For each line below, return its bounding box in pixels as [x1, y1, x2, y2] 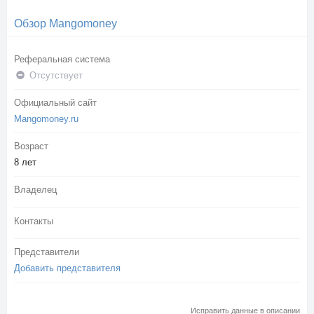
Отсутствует [27, 69, 83, 81]
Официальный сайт [14, 97, 97, 108]
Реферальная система [14, 53, 110, 64]
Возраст [14, 141, 48, 152]
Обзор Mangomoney [14, 16, 117, 29]
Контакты [14, 215, 53, 226]
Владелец [14, 184, 57, 196]
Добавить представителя [14, 262, 121, 273]
